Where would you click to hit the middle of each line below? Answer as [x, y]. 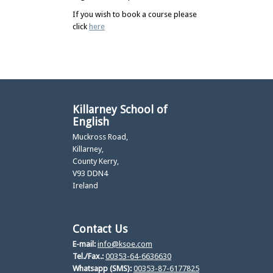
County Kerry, [96, 161]
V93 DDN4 [90, 173]
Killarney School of [120, 109]
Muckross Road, [100, 137]
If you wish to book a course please [135, 14]
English [91, 122]
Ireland [85, 186]
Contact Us [100, 229]
